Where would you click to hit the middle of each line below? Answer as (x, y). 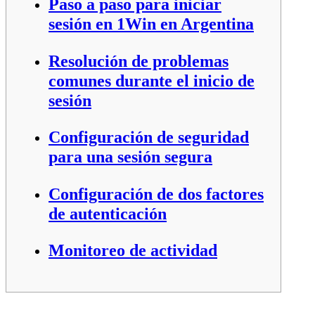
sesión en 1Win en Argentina (151, 24)
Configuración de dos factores (156, 193)
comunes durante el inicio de (152, 80)
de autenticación (108, 213)
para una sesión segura (130, 157)
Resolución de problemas (139, 60)
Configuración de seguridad (149, 137)
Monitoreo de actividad (133, 250)
